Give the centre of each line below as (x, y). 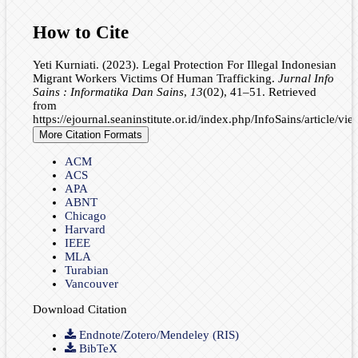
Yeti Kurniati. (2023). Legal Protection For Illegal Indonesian (184, 64)
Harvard (85, 229)
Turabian (86, 270)
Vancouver (91, 283)
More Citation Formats (90, 134)
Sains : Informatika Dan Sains (108, 91)
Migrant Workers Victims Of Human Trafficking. (155, 78)
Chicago (85, 215)
